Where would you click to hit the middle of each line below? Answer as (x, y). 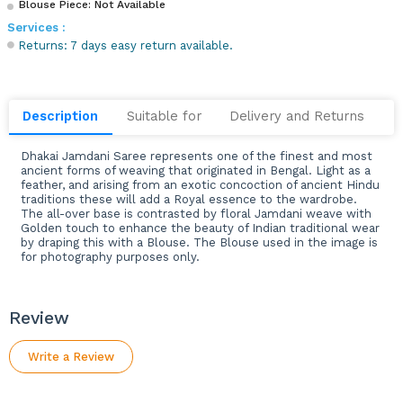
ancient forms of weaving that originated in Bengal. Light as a (195, 170)
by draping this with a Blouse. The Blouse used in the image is (199, 242)
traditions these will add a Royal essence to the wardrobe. (188, 199)
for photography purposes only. (110, 256)
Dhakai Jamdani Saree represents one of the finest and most (196, 156)
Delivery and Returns (296, 116)
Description (61, 116)
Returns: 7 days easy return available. (126, 46)
